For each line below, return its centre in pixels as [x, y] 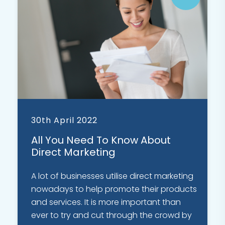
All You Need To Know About [101, 140]
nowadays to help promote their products [114, 189]
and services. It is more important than [106, 202]
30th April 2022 [64, 121]
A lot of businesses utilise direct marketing [112, 176]
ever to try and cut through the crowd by [111, 215]
